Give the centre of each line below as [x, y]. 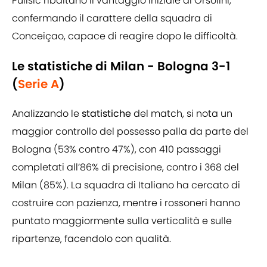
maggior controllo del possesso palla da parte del [130, 132]
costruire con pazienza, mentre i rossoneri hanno [126, 203]
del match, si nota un [182, 114]
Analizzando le [47, 114]
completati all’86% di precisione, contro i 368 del [125, 167]
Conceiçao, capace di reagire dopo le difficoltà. [125, 36]
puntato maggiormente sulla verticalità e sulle [122, 221]
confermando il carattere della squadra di [112, 18]
